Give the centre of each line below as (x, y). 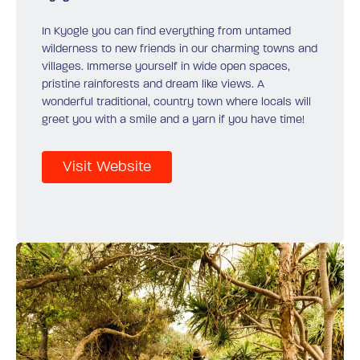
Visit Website (107, 167)
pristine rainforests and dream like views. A (153, 84)
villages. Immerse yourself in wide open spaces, (166, 67)
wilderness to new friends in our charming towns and (180, 49)
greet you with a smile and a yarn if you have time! (173, 120)
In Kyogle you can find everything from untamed (166, 31)
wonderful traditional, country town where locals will (176, 102)
